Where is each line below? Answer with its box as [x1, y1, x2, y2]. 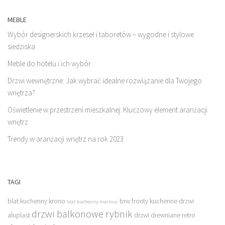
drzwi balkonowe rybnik [32, 207, 133, 221]
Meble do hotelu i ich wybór [8, 59, 91, 69]
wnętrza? [8, 88, 35, 98]
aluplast [8, 211, 30, 220]
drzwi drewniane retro [134, 211, 195, 220]
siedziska [8, 42, 35, 52]
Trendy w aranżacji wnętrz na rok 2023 [8, 134, 124, 144]
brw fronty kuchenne [120, 197, 177, 206]
